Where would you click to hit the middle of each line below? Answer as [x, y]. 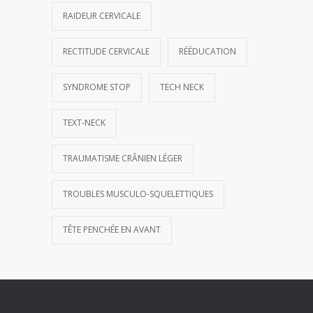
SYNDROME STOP [97, 87]
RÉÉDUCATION [208, 51]
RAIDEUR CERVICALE [102, 16]
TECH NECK [182, 87]
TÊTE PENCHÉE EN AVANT [112, 230]
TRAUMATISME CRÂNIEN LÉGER [123, 158]
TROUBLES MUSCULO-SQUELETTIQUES [138, 194]
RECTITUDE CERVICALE [106, 51]
